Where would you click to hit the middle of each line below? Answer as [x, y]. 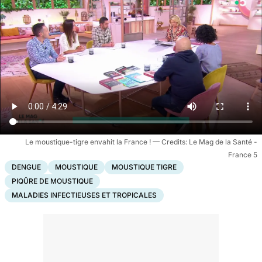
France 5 [243, 154]
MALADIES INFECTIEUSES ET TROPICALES [84, 195]
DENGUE [26, 167]
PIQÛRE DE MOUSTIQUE [52, 181]
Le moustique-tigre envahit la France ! [89, 142]
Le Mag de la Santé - [223, 142]
